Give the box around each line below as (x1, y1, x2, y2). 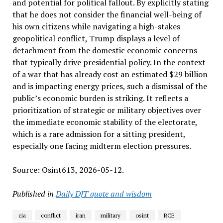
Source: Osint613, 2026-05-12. (12, 164, 124, 175)
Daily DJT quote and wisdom (55, 188, 152, 199)
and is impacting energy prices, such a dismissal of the (12, 81, 207, 92)
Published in (12, 188, 54, 199)
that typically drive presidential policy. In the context (12, 57, 206, 68)
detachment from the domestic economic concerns (12, 45, 197, 56)
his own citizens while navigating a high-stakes (12, 21, 180, 32)
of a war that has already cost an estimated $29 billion (12, 69, 208, 80)
